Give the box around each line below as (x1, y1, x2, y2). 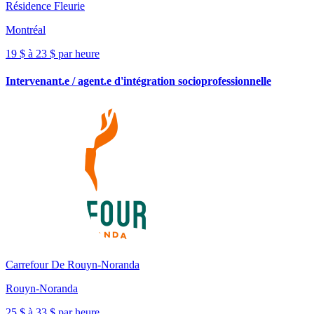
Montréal (6, 23, 46, 36)
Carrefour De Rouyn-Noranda (6, 259, 139, 271)
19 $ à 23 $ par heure (6, 47, 100, 60)
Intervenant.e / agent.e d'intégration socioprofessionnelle (6, 75, 271, 88)
